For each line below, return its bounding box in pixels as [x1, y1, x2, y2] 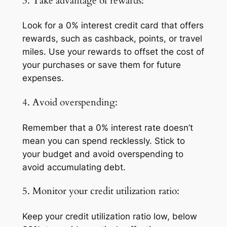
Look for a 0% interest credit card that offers [22, 20, 204, 31]
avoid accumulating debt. [22, 162, 126, 172]
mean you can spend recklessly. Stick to [22, 135, 185, 146]
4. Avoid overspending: [22, 96, 118, 109]
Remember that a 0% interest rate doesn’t [22, 122, 193, 133]
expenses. [22, 73, 64, 84]
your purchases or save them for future [22, 60, 181, 70]
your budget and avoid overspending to [22, 148, 183, 159]
